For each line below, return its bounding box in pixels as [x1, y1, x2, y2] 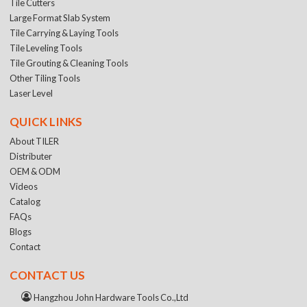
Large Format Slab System [10, 12, 111, 23]
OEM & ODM [10, 165, 61, 177]
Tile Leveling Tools [10, 42, 83, 53]
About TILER [10, 135, 60, 147]
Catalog [10, 195, 41, 207]
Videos [10, 180, 38, 192]
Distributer [10, 150, 53, 162]
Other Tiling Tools [10, 72, 81, 84]
